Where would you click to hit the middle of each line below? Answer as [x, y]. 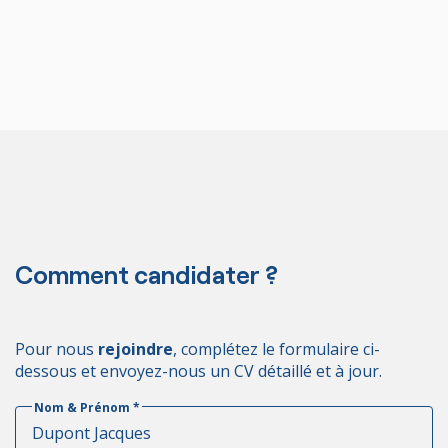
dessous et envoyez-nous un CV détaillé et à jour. [198, 370]
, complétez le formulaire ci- [276, 348]
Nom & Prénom [83, 407]
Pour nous [56, 348]
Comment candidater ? [146, 273]
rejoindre [135, 348]
